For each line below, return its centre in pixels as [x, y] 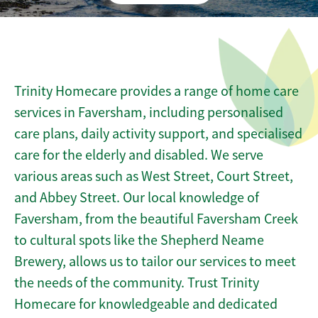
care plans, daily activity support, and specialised [158, 134]
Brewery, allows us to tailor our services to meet [155, 262]
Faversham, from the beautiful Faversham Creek [156, 219]
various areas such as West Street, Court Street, [154, 176]
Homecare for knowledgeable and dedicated [146, 304]
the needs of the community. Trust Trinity [137, 283]
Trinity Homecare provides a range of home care [157, 91]
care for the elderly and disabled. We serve [139, 155]
